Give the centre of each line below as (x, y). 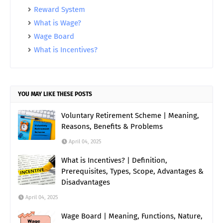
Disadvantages (86, 182)
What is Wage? (57, 23)
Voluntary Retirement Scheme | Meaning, (130, 115)
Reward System (59, 9)
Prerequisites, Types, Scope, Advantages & (132, 171)
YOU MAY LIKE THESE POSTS (55, 94)
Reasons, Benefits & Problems (112, 126)
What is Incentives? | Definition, (114, 160)
